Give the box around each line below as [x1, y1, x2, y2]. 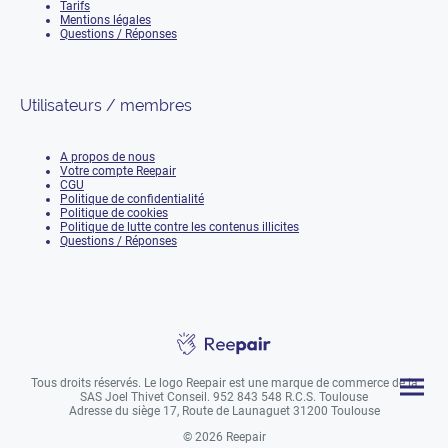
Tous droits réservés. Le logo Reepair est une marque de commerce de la [30, 375, 418, 390]
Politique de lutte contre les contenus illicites [60, 219, 299, 234]
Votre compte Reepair [60, 163, 176, 178]
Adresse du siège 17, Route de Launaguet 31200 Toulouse [68, 403, 380, 418]
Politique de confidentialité [60, 191, 204, 206]
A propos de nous [60, 149, 155, 164]
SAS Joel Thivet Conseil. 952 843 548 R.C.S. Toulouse [80, 389, 368, 404]
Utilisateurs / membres [20, 96, 192, 116]
